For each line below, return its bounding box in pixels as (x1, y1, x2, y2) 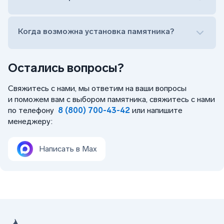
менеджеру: (8, 116, 52, 126)
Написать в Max (39, 144, 97, 154)
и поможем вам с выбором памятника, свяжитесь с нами (8, 94, 215, 104)
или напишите (130, 105, 182, 115)
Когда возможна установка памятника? (18, 26, 174, 36)
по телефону (8, 105, 58, 115)
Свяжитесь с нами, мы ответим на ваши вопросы (8, 83, 186, 93)
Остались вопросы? (8, 60, 124, 75)
